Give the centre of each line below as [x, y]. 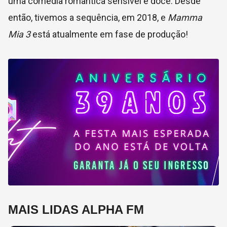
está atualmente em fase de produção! [109, 34]
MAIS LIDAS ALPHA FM [76, 209]
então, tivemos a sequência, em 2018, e [88, 17]
